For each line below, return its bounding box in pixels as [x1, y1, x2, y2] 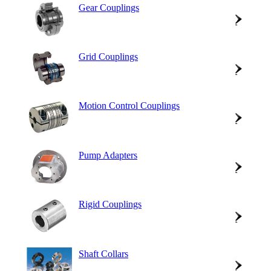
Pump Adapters [79, 149, 137, 160]
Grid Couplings [79, 51, 138, 62]
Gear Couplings [79, 2, 139, 13]
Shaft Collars [79, 248, 128, 259]
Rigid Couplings [79, 199, 142, 210]
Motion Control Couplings [79, 100, 180, 111]
